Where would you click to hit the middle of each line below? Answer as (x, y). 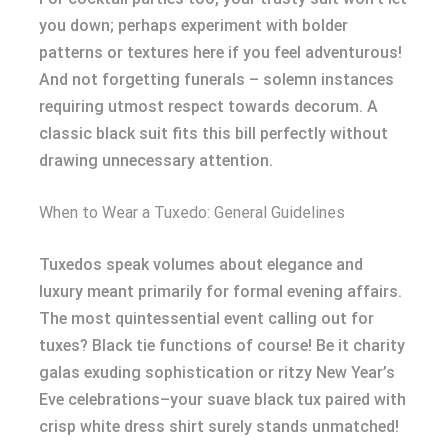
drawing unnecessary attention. (156, 160)
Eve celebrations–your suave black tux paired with (222, 399)
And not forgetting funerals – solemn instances (216, 79)
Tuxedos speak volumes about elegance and (201, 264)
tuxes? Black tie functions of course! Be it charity (222, 345)
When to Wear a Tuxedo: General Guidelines (192, 212)
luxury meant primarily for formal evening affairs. (220, 291)
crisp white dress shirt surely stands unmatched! (219, 426)
